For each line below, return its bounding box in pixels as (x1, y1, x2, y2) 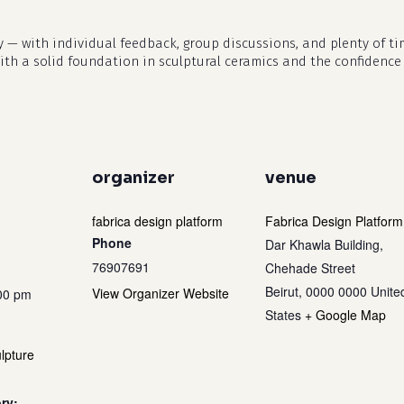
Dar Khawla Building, (265, 234, 383, 253)
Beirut (265, 281, 298, 300)
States (265, 305, 301, 324)
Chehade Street (265, 258, 355, 277)
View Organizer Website (92, 283, 229, 302)
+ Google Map (305, 305, 386, 324)
